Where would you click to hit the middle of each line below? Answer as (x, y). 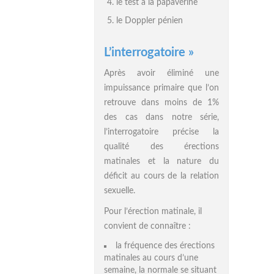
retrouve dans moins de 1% (161, 103)
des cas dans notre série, (161, 117)
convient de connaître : (147, 226)
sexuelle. (120, 191)
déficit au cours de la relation (161, 176)
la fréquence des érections (165, 246)
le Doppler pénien (150, 21)
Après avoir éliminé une (161, 73)
